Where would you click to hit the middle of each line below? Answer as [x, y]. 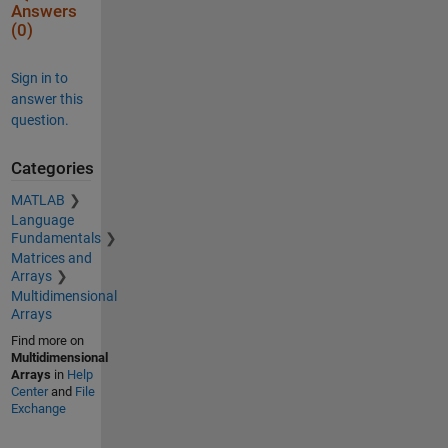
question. [39, 119]
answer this [46, 98]
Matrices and [51, 258]
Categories [52, 168]
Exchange [38, 409]
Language [42, 220]
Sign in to [39, 77]
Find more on [47, 341]
